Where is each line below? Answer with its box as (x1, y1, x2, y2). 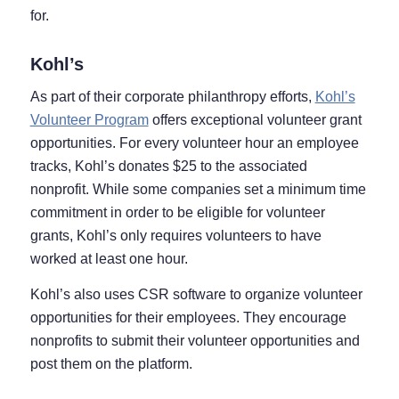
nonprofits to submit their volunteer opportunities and (29, 333, 360, 349)
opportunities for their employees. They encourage (29, 310, 346, 326)
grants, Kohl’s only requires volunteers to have (29, 228, 322, 244)
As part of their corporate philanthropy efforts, (29, 89, 315, 105)
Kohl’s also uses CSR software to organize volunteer (29, 287, 362, 303)
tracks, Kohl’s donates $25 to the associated (29, 159, 307, 175)
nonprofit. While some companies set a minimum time (29, 182, 366, 198)
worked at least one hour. (29, 251, 188, 267)
